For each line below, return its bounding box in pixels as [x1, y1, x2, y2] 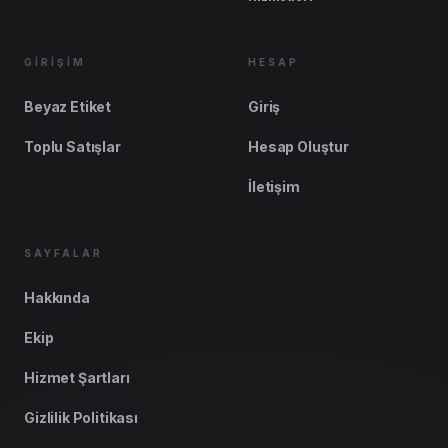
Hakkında [24, 289, 90, 306]
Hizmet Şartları [24, 369, 130, 386]
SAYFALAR [24, 247, 103, 259]
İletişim [248, 178, 300, 195]
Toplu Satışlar [24, 138, 121, 155]
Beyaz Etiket [24, 98, 112, 115]
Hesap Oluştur [248, 138, 349, 155]
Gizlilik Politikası [24, 409, 138, 426]
